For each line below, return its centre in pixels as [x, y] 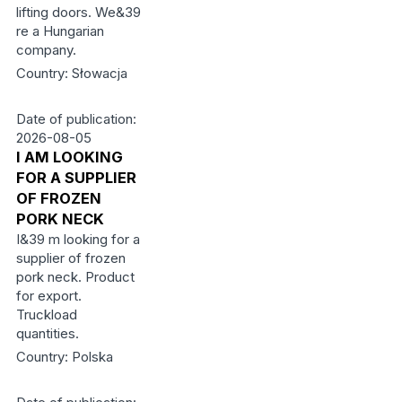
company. [46, 50]
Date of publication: [76, 119]
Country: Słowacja [71, 73]
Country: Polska [64, 357]
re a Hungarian [60, 31]
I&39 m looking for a [78, 239]
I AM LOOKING [69, 157]
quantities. [47, 333]
